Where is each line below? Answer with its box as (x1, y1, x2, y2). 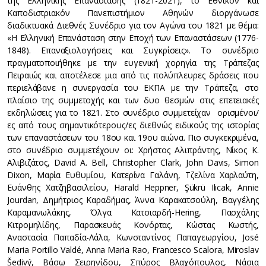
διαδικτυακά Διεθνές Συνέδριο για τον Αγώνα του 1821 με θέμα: (7, 20, 259, 31)
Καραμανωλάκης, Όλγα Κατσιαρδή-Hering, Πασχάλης (7, 207, 259, 218)
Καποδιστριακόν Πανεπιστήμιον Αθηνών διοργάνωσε (7, 7, 259, 18)
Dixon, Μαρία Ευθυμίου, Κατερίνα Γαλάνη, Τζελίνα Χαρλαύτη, (7, 169, 259, 180)
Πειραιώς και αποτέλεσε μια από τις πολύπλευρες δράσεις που (7, 69, 259, 81)
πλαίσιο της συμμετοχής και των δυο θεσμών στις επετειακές (7, 94, 259, 106)
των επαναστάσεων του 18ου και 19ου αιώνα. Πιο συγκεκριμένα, (7, 132, 259, 143)
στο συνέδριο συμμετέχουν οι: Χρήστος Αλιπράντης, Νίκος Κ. (7, 144, 259, 156)
